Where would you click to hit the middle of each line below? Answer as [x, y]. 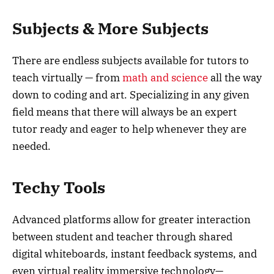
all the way [235, 78]
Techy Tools [59, 187]
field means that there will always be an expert [124, 112]
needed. [31, 146]
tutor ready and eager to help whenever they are [129, 129]
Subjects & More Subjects [110, 29]
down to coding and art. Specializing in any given [131, 95]
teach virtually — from [67, 78]
